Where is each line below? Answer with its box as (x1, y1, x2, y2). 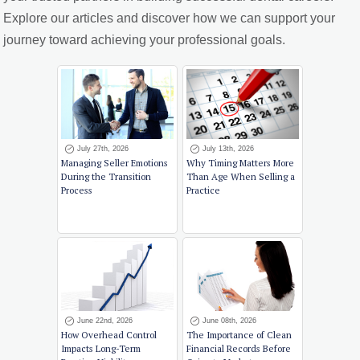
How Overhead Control (61, 329, 157, 342)
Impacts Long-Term (61, 342, 141, 355)
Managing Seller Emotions (61, 157, 168, 170)
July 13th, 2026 (202, 145, 254, 153)
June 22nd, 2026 (77, 317, 133, 325)
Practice (186, 184, 220, 197)
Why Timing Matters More (186, 157, 294, 170)
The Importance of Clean (186, 329, 292, 342)
